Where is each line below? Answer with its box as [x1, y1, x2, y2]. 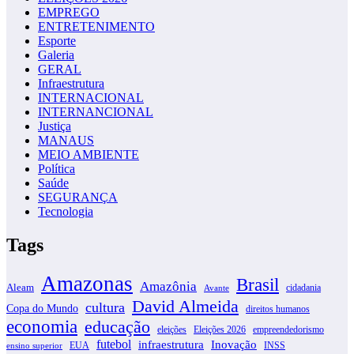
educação [85, 317, 150, 337]
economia [6, 316, 77, 337]
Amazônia [140, 278, 197, 294]
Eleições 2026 [194, 323, 246, 335]
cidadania [286, 281, 321, 293]
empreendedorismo [253, 323, 324, 335]
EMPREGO [38, 5, 100, 19]
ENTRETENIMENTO [38, 19, 155, 33]
